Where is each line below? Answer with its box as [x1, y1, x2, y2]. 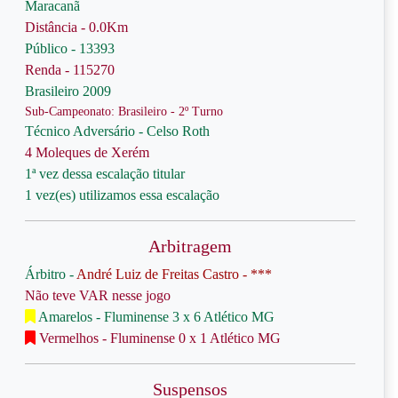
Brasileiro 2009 [25, 84, 111, 99]
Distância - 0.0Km [25, 20, 128, 35]
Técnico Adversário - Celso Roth [25, 123, 210, 139]
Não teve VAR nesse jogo [25, 288, 171, 303]
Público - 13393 [25, 41, 115, 56]
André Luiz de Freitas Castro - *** [76, 267, 272, 282]
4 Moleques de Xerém [25, 145, 149, 160]
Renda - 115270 [25, 62, 115, 77]
